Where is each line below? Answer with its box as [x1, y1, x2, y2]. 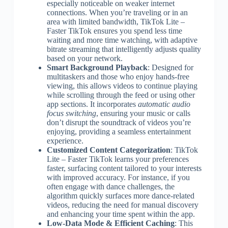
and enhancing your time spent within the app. [46, 209, 195, 218]
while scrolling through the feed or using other [46, 90, 195, 99]
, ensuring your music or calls [96, 108, 190, 118]
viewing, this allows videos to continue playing [46, 81, 197, 90]
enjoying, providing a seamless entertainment [46, 127, 191, 136]
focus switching [46, 108, 96, 118]
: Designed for [147, 63, 193, 72]
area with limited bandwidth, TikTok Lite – [46, 17, 185, 26]
